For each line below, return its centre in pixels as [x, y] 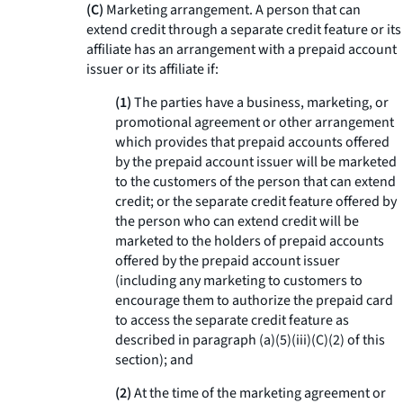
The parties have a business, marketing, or [260, 103]
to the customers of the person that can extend [255, 182]
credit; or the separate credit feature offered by [256, 201]
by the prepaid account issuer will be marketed [256, 162]
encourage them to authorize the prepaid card [254, 300]
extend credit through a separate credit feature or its [244, 30]
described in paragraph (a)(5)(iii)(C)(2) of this [250, 340]
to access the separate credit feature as [232, 320]
